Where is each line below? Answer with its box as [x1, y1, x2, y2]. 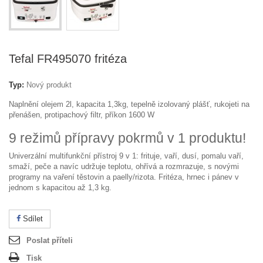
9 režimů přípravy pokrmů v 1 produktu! [9, 130, 246, 146]
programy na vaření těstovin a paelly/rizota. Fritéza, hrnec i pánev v [9, 173, 239, 181]
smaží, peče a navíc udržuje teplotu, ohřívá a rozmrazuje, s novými [9, 162, 239, 171]
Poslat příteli [26, 236, 73, 245]
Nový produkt [26, 80, 72, 89]
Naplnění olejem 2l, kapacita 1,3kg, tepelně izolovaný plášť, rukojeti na [9, 100, 249, 109]
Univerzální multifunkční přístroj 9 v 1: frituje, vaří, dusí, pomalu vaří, [9, 151, 244, 160]
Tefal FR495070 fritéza [9, 52, 127, 65]
